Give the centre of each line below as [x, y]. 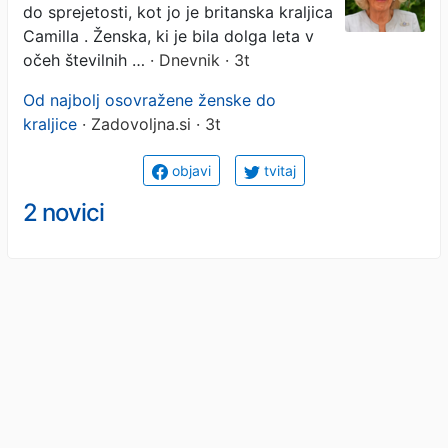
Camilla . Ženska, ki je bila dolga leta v [168, 35]
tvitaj [278, 170]
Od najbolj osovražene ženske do [149, 99]
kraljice [50, 123]
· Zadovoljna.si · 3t [149, 123]
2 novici [63, 212]
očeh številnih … [84, 59]
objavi [189, 170]
